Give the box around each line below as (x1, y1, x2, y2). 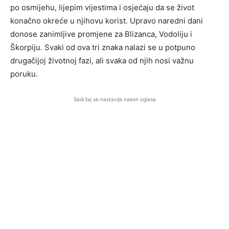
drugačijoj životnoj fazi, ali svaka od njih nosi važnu (10, 56, 194, 66)
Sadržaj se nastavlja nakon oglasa (73, 96, 156, 103)
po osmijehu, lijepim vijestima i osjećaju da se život (10, 3, 194, 13)
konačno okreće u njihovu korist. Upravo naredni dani (10, 16, 203, 26)
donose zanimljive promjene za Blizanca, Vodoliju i (10, 29, 192, 39)
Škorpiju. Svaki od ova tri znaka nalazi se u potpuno (10, 42, 195, 53)
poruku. (10, 69, 38, 79)
